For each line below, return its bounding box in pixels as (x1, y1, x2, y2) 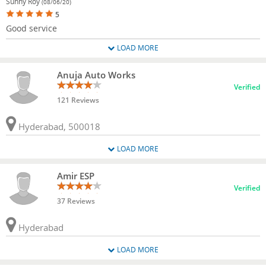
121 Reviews (56, 94, 99, 105)
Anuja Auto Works (56, 68, 135, 81)
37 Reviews (56, 195, 95, 206)
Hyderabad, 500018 (16, 120, 100, 132)
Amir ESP (56, 169, 95, 182)
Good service (6, 22, 57, 34)
